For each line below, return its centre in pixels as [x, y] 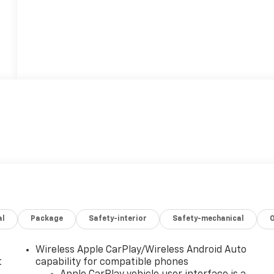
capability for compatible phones [112, 263]
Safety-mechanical [209, 219]
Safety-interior [118, 219]
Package [47, 219]
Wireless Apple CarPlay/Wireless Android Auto [141, 250]
